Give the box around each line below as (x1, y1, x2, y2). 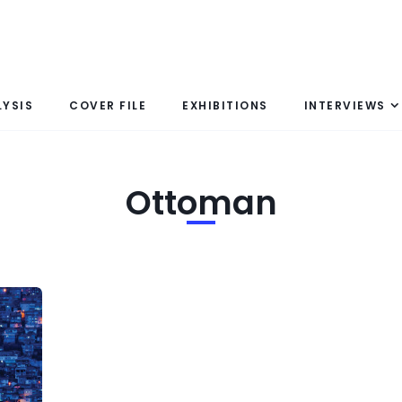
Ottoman (125, 179, 277, 226)
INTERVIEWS (303, 98, 386, 113)
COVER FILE (69, 98, 146, 113)
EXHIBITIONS (182, 98, 268, 113)
